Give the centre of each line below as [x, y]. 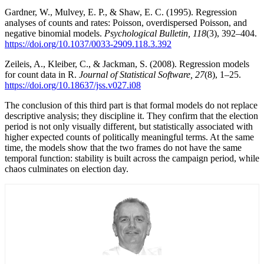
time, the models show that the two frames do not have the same [123, 147]
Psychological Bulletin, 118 [155, 33]
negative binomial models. [55, 33]
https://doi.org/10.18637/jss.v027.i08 [73, 85]
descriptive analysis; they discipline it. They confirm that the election [131, 115]
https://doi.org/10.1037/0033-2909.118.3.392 [88, 44]
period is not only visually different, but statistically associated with [129, 126]
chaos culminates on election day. [67, 169]
